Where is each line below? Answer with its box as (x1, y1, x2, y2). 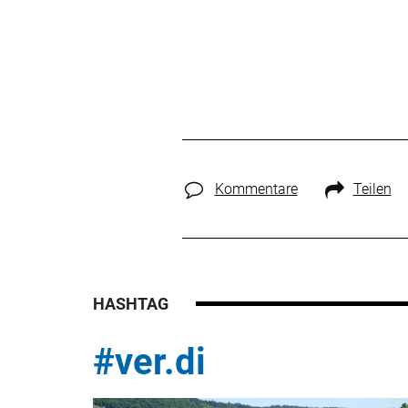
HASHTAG (93, 293, 168, 313)
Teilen (352, 179, 392, 198)
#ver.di (93, 340, 206, 383)
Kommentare (214, 179, 298, 198)
